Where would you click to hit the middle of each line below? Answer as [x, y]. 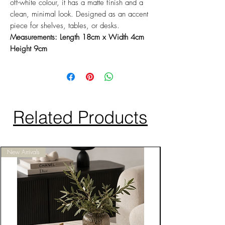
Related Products [80, 118]
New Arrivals [23, 152]
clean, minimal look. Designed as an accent [79, 14]
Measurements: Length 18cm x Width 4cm [77, 37]
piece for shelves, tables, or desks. [65, 26]
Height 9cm [29, 49]
